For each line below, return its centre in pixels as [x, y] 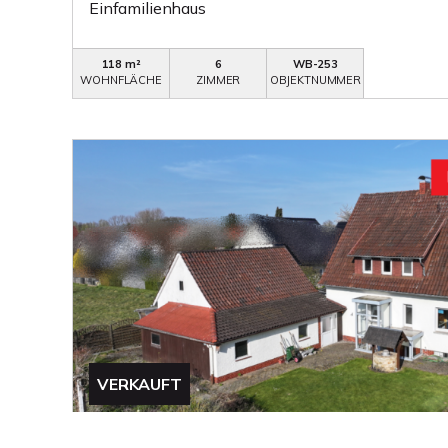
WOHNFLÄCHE [121, 80]
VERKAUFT [139, 384]
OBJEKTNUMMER [315, 80]
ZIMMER [218, 80]
